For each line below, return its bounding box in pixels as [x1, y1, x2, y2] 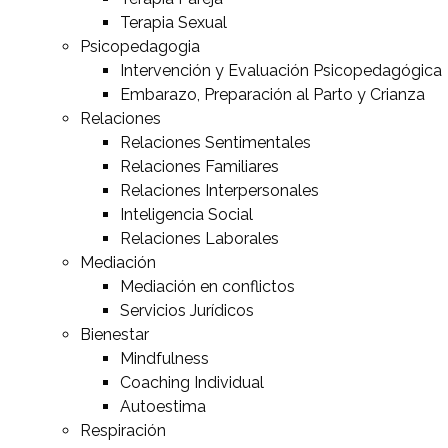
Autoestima [120, 396, 206, 416]
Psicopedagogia [80, 36, 200, 56]
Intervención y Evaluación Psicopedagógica [120, 60, 442, 80]
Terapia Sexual [120, 12, 227, 32]
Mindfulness [120, 348, 209, 368]
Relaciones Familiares [120, 156, 279, 176]
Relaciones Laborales [120, 228, 279, 248]
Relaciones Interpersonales [120, 180, 319, 200]
